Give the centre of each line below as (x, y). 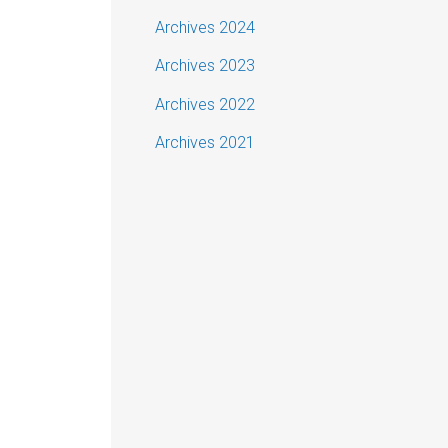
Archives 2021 (205, 143)
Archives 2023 (205, 66)
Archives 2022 (205, 104)
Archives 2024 (205, 27)
